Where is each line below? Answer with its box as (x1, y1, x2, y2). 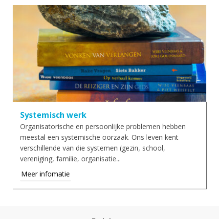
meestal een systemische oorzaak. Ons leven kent (20, 132, 179, 142)
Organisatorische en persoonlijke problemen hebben (20, 121, 186, 131)
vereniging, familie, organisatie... (20, 153, 121, 163)
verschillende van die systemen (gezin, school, (20, 143, 166, 153)
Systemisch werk (20, 109, 87, 120)
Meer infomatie (21, 169, 70, 178)
